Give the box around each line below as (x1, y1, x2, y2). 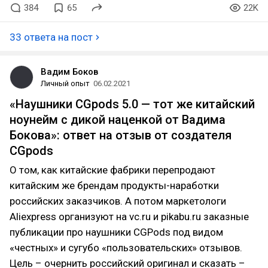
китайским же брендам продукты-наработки (10, 179, 219, 191)
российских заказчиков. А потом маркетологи (10, 195, 226, 207)
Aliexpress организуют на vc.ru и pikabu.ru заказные (10, 211, 249, 223)
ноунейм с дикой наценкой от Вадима (10, 112, 226, 127)
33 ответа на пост (10, 31, 93, 43)
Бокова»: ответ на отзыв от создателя (10, 128, 232, 142)
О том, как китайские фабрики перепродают (10, 164, 215, 176)
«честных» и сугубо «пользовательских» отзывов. (10, 242, 242, 254)
